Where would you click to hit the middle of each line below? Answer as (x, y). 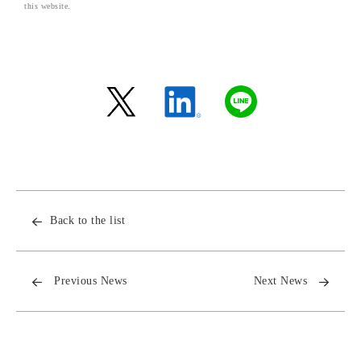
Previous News (91, 281)
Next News (280, 281)
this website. (48, 6)
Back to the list (87, 220)
